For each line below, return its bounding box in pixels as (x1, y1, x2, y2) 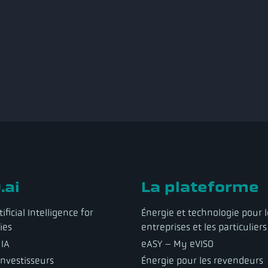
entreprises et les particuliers (141, 220, 267, 233)
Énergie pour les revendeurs (141, 254, 263, 267)
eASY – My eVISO (141, 237, 214, 250)
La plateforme (141, 178, 259, 196)
